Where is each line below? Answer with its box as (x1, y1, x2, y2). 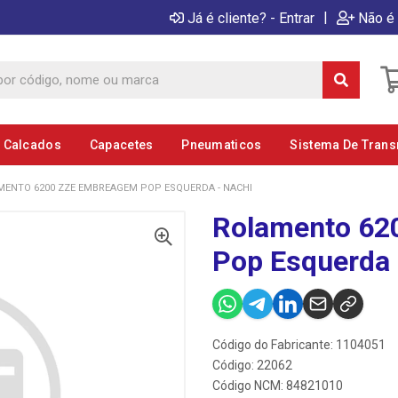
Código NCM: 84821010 (212, 378, 343, 393)
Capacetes (89, 138, 154, 152)
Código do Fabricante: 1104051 (212, 338, 386, 352)
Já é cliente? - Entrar (187, 9, 314, 27)
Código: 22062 (212, 358, 292, 372)
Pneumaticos (181, 138, 262, 152)
